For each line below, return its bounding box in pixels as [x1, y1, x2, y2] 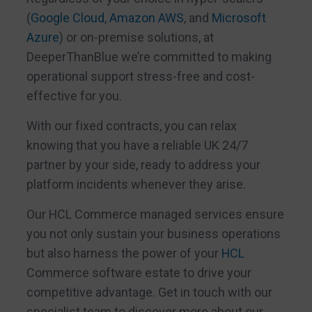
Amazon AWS [109, 10, 184, 25]
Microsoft [211, 10, 266, 25]
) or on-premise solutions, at [58, 29, 214, 45]
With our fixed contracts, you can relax [26, 118, 237, 133]
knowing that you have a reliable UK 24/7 [26, 138, 248, 153]
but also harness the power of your [26, 246, 221, 261]
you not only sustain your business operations [26, 226, 281, 242]
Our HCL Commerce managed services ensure [26, 207, 284, 222]
